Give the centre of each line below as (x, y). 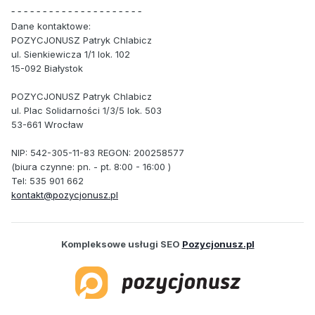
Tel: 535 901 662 (47, 180)
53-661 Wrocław (47, 124)
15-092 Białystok (47, 68)
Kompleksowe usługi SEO (121, 244)
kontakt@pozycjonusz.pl (65, 194)
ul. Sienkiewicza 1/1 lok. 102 (71, 54)
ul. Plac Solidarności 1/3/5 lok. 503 (86, 110)
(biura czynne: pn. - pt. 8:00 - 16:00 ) (91, 166)
